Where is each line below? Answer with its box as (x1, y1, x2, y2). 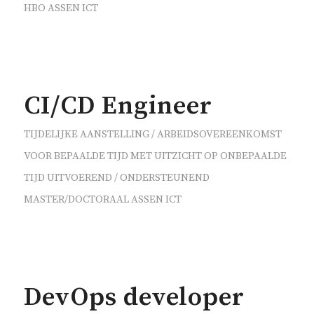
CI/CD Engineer (23, 90, 212, 122)
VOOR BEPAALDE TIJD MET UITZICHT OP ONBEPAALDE (23, 149, 287, 163)
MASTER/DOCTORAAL (23, 193, 129, 206)
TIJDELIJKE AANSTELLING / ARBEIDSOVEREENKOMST (23, 128, 282, 141)
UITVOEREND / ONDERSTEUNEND (46, 171, 210, 184)
